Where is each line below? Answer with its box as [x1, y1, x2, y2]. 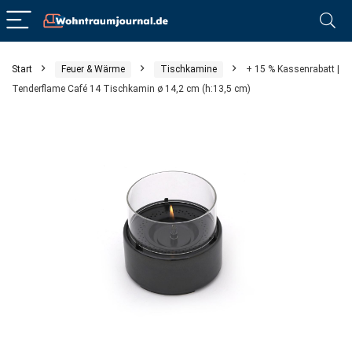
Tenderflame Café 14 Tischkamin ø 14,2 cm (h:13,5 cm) [12, 83, 251, 94]
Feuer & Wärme [61, 64, 125, 75]
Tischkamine [160, 64, 217, 75]
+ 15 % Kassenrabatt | [246, 64, 339, 75]
